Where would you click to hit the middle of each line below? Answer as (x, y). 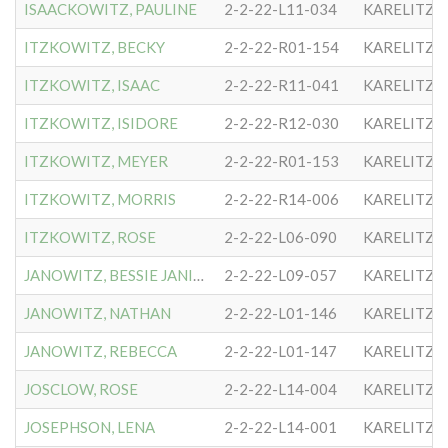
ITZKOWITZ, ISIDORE (101, 123)
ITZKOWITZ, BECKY (94, 47)
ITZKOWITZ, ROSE (90, 237)
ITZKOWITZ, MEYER (96, 161)
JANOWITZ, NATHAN (97, 313)
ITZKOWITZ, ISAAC (92, 85)
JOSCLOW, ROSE (81, 389)
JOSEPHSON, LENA (89, 427)
